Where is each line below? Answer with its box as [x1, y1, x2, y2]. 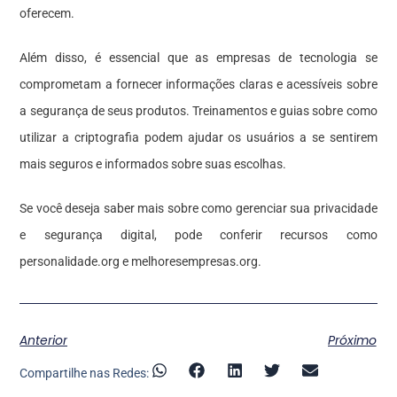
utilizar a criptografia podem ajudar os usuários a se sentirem [19, 129, 378, 144]
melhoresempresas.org [131, 253, 259, 269]
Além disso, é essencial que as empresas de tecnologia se [19, 50, 378, 65]
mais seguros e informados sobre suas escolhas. [19, 156, 287, 171]
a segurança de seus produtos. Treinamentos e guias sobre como [19, 103, 378, 118]
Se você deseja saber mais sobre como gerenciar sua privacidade [19, 200, 378, 215]
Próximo [327, 331, 377, 349]
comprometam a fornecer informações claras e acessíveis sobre [19, 76, 378, 91]
